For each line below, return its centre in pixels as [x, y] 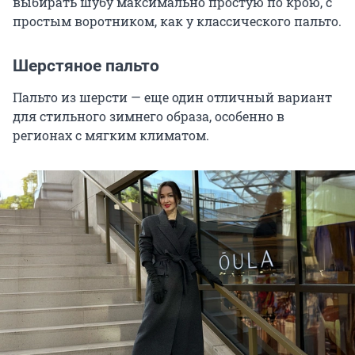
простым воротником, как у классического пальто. [177, 21]
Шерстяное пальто [86, 66]
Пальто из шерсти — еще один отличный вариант [172, 97]
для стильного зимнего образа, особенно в [149, 116]
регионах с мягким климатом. [111, 136]
